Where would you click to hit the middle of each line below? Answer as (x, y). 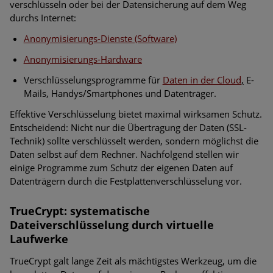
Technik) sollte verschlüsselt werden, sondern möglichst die (134, 140)
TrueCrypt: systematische (80, 211)
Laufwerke (39, 239)
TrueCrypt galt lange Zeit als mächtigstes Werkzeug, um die (133, 261)
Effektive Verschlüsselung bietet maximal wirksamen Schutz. (136, 114)
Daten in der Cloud (202, 80)
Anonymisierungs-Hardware (83, 59)
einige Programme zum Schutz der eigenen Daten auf (121, 167)
